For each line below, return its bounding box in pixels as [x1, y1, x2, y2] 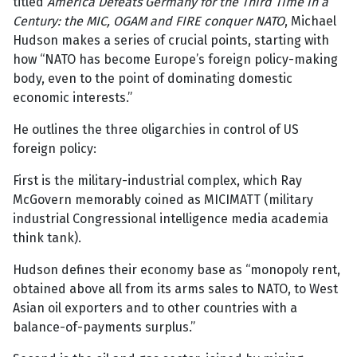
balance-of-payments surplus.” [13, 320, 195, 335]
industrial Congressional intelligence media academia [13, 211, 328, 227]
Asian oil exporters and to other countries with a [13, 300, 297, 316]
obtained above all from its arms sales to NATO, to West [13, 281, 338, 297]
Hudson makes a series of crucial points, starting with [13, 33, 329, 49]
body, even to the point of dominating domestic [13, 71, 292, 87]
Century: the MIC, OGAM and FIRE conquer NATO [13, 14, 284, 29]
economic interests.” [13, 90, 132, 106]
